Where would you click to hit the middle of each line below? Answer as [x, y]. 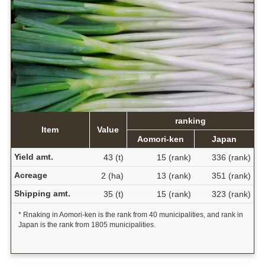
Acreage [30, 175]
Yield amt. [33, 157]
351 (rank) [231, 176]
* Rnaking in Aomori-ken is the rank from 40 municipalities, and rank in [130, 215]
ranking [190, 121]
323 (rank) [231, 194]
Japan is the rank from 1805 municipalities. [87, 225]
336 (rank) [231, 158]
